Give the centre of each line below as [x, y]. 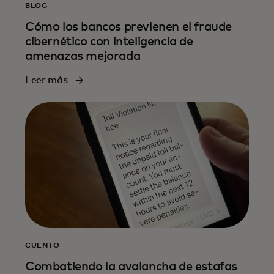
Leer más [46, 80]
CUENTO [43, 246]
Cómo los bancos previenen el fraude [129, 27]
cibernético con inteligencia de [109, 41]
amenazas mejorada [83, 56]
